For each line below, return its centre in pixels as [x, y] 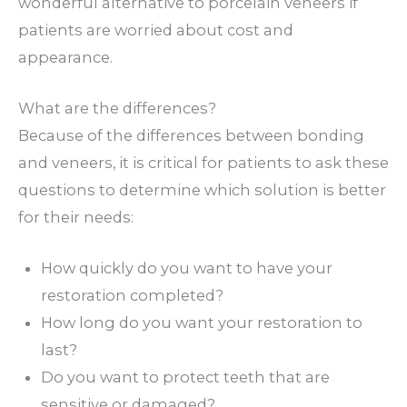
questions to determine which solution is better [202, 189]
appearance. [65, 57]
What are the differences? [117, 108]
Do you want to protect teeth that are [185, 377]
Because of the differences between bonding [191, 135]
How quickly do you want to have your [186, 268]
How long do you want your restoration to [201, 323]
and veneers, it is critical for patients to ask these [203, 162]
